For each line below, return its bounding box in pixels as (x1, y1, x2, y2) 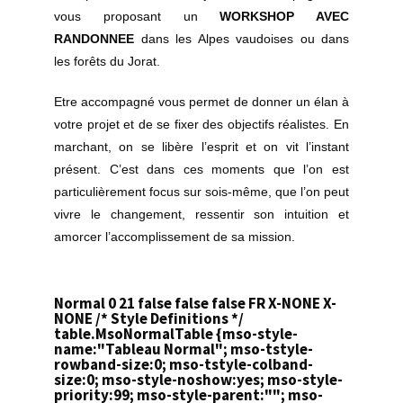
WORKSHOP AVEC (219, 9, 349, 24)
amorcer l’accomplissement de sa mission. (54, 229, 295, 245)
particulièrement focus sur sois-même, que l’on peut (54, 184, 349, 200)
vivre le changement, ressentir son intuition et (54, 207, 349, 222)
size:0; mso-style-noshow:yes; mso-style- (54, 370, 343, 390)
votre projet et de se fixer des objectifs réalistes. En (54, 117, 349, 132)
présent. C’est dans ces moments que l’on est (54, 162, 349, 177)
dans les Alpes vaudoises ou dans (140, 31, 349, 47)
